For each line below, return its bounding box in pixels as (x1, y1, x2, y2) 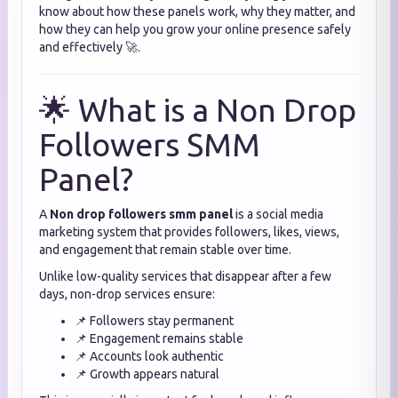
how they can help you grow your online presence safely (39, 22, 351, 36)
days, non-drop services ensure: (39, 287, 215, 301)
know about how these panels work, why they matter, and (39, 4, 355, 19)
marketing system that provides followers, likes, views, (39, 225, 339, 239)
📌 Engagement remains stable (75, 331, 243, 346)
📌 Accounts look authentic (75, 349, 224, 363)
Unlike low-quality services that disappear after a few (39, 269, 331, 283)
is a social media (233, 207, 323, 221)
